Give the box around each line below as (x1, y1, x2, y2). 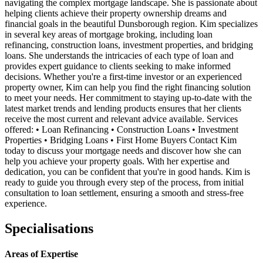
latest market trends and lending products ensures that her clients (5, 103, 241, 113)
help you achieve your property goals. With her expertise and (5, 156, 230, 166)
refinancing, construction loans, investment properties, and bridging (5, 39, 253, 50)
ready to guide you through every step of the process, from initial (5, 177, 244, 187)
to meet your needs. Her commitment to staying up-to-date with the (5, 92, 252, 103)
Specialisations (5, 220, 93, 236)
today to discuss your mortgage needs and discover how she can (5, 145, 241, 156)
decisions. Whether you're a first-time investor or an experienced (5, 71, 242, 82)
